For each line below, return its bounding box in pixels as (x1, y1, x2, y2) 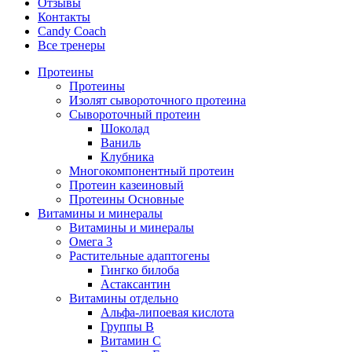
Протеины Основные (69, 192, 184, 206)
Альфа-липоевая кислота (101, 305, 234, 319)
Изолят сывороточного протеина (69, 93, 246, 107)
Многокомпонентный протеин (69, 163, 234, 178)
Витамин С (101, 333, 161, 347)
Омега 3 (69, 234, 112, 248)
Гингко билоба (101, 262, 179, 277)
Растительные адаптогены (69, 248, 210, 262)
